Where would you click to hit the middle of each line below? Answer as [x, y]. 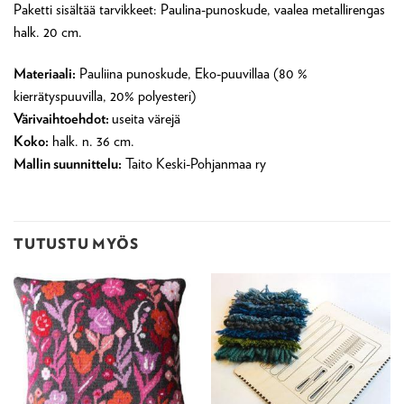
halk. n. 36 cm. [92, 141]
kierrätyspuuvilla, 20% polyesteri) [105, 96]
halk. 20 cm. [48, 32]
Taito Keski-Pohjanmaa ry [194, 164]
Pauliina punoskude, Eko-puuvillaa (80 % [192, 73]
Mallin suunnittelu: [68, 163]
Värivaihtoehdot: [63, 118]
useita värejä [146, 119]
